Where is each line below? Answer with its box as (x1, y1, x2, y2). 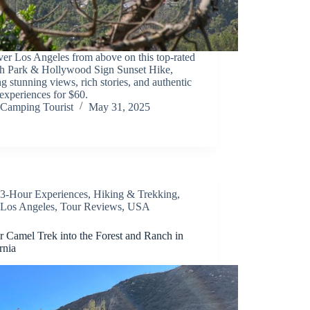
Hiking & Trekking (93, 188, 178, 200)
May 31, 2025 (89, 100, 151, 113)
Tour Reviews (60, 200, 122, 212)
